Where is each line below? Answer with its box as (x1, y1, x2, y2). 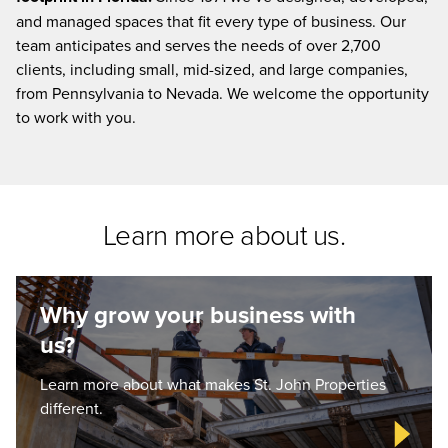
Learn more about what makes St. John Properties (40, 373, 386, 395)
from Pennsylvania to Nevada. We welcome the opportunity (16, 82, 429, 104)
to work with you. (16, 106, 136, 128)
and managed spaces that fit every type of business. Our (16, 10, 406, 32)
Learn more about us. (103, 215, 345, 254)
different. (40, 397, 103, 419)
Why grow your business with (40, 297, 356, 332)
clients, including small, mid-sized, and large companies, (16, 58, 408, 80)
